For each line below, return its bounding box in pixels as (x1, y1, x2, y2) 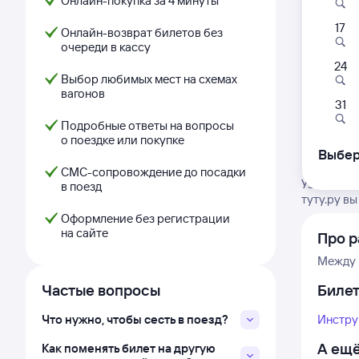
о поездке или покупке (61, 132, 184, 147)
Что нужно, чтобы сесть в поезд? (42, 312, 228, 327)
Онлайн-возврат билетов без (61, 25, 223, 40)
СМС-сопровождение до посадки (61, 164, 246, 179)
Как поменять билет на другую (42, 341, 216, 356)
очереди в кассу (61, 39, 151, 54)
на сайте (61, 225, 108, 240)
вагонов (61, 86, 105, 101)
